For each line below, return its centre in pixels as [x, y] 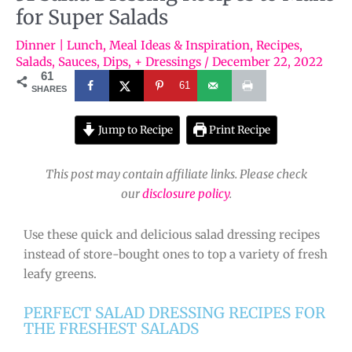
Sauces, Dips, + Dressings [130, 61]
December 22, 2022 [268, 61]
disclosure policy [185, 193]
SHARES [49, 88]
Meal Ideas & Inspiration [180, 45]
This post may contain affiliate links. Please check [176, 174]
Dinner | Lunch [59, 45]
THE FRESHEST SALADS [111, 328]
